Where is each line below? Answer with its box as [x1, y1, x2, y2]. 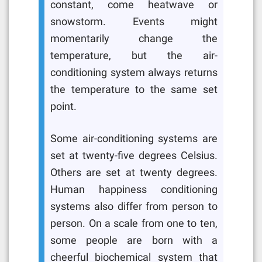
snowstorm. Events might [50, 15, 218, 27]
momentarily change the [50, 32, 218, 44]
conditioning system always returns [50, 66, 218, 78]
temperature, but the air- [50, 49, 218, 61]
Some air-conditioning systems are [50, 133, 218, 145]
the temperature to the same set [50, 83, 218, 95]
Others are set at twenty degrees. [50, 167, 218, 179]
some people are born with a [50, 235, 218, 247]
